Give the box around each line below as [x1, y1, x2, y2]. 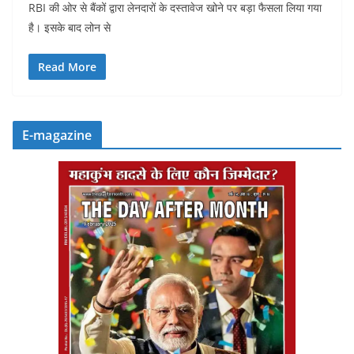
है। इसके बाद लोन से [28, 19, 111, 35]
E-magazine [22, 126, 92, 144]
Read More [38, 58, 96, 74]
